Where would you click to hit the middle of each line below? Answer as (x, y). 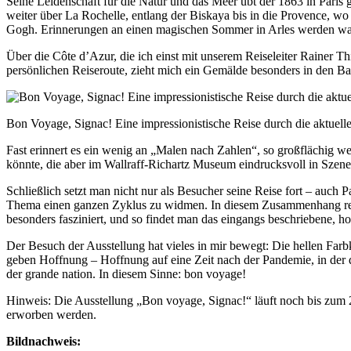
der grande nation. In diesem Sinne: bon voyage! (126, 274)
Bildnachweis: (43, 342)
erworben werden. (51, 315)
